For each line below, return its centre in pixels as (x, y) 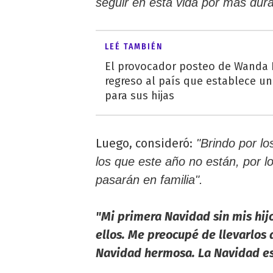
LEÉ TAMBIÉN (134, 47)
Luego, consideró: (144, 144)
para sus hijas (140, 96)
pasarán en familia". (149, 180)
